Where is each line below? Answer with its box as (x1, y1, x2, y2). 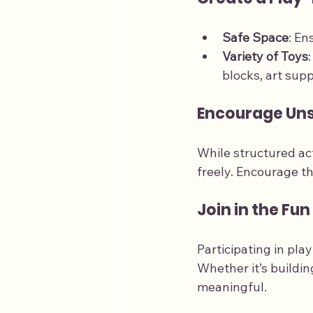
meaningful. (197, 279, 267, 296)
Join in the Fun (197, 199, 310, 221)
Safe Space (222, 29, 289, 46)
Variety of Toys (222, 48, 308, 65)
